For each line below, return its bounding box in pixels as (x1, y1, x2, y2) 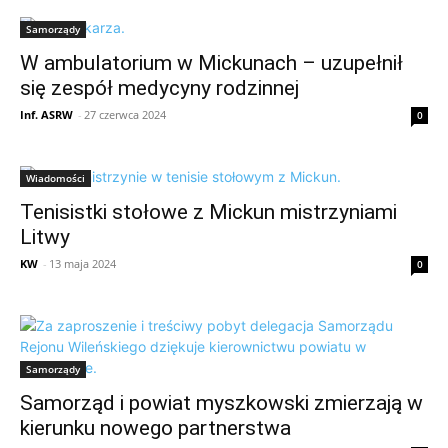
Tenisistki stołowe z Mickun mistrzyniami (20, 200, 397, 225)
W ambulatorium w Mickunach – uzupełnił (20, 51, 403, 76)
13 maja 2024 (49, 256, 116, 272)
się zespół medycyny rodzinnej (20, 76, 299, 101)
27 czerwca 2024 (84, 107, 166, 123)
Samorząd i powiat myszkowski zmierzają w (20, 391, 423, 416)
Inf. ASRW (20, 107, 73, 123)
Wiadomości (26, 171, 85, 186)
